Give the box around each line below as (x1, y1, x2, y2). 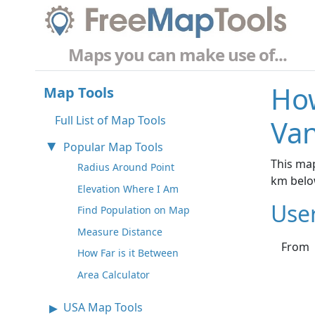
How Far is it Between (77, 246, 179, 260)
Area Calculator (77, 268, 150, 282)
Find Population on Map (77, 203, 190, 217)
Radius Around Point (77, 160, 174, 174)
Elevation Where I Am (77, 181, 179, 195)
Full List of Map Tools (55, 112, 166, 129)
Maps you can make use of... (68, 43, 287, 67)
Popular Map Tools (63, 139, 163, 155)
